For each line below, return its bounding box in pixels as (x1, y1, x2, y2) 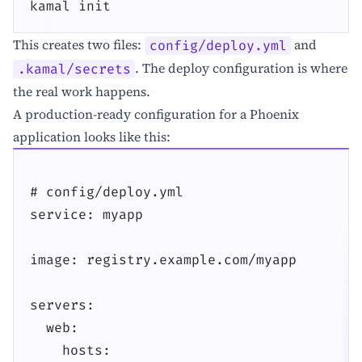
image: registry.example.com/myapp (30, 251, 297, 268)
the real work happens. (13, 82, 150, 101)
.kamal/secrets (17, 61, 131, 78)
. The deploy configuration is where (135, 59, 348, 78)
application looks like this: (13, 128, 170, 146)
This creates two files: (13, 36, 145, 54)
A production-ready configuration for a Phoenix (13, 105, 299, 124)
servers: (30, 297, 95, 314)
